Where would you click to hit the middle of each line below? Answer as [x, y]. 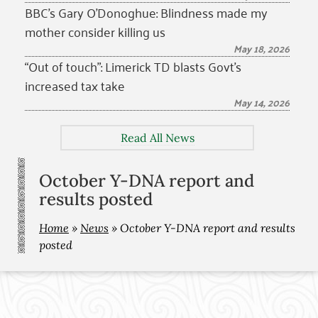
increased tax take [75, 85]
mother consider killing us [95, 31]
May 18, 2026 [262, 48]
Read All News [157, 138]
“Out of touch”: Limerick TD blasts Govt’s [133, 66]
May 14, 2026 [262, 102]
